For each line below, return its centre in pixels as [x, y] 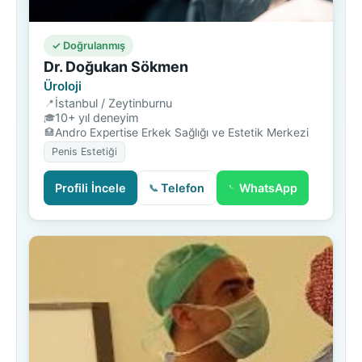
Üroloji [63, 86]
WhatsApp [268, 187]
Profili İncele [90, 187]
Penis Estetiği [84, 151]
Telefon [183, 187]
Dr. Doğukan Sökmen [116, 66]
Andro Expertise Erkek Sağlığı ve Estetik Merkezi [182, 132]
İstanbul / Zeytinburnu [114, 103]
